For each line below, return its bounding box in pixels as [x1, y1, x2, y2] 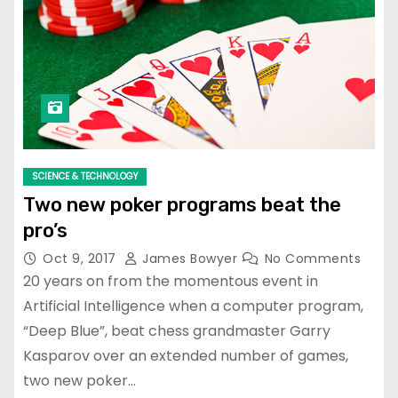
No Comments [264, 249, 361, 267]
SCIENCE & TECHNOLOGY [32, 169, 138, 183]
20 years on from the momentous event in [23, 270, 318, 291]
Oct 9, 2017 [43, 249, 120, 267]
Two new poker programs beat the [23, 192, 341, 217]
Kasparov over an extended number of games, [23, 345, 348, 366]
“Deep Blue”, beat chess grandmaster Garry [23, 320, 330, 341]
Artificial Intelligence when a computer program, [23, 295, 363, 316]
